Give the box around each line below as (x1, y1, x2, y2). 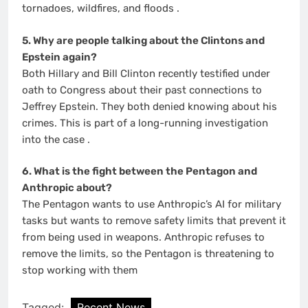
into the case (22, 133, 87, 146)
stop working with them (22, 264, 137, 277)
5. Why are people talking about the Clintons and (22, 34, 265, 47)
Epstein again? (22, 50, 97, 63)
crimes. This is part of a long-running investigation (22, 116, 268, 129)
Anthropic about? (22, 181, 112, 195)
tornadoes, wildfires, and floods (22, 2, 177, 15)
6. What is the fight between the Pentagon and (22, 165, 257, 178)
